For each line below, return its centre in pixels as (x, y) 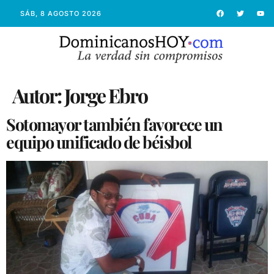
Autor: (38, 95)
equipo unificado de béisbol (99, 142)
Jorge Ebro (106, 95)
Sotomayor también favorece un (114, 124)
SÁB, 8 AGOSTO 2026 (61, 13)
